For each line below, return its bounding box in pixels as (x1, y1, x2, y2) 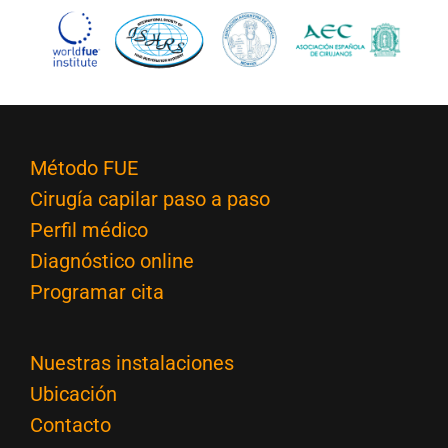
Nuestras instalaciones (30, 350, 234, 375)
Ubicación (30, 381, 117, 406)
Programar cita (30, 279, 164, 304)
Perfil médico (30, 217, 148, 242)
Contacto (30, 412, 111, 437)
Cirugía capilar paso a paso (30, 186, 270, 211)
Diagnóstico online (30, 248, 194, 273)
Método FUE (30, 155, 138, 180)
